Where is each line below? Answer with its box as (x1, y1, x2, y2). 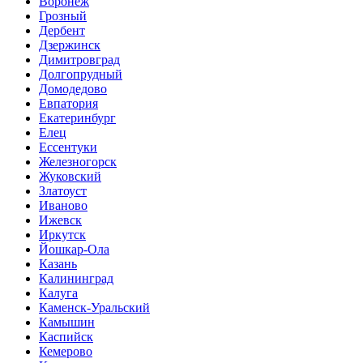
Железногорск (39, 155, 117, 169)
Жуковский (39, 169, 101, 184)
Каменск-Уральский (39, 301, 150, 315)
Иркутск (39, 228, 86, 242)
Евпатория (39, 96, 98, 111)
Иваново (39, 199, 88, 213)
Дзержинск (39, 38, 100, 53)
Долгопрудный (39, 67, 122, 82)
